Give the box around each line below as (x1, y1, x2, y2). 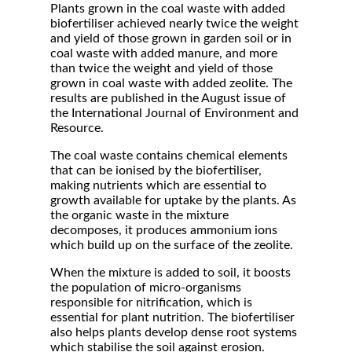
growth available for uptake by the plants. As (50, 194, 296, 207)
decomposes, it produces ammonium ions (50, 224, 277, 236)
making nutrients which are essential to (50, 179, 266, 192)
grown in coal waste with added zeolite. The (50, 77, 292, 90)
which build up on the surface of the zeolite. (50, 239, 293, 251)
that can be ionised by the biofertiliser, (50, 164, 262, 177)
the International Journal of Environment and (50, 107, 299, 119)
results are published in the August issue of (50, 92, 286, 104)
